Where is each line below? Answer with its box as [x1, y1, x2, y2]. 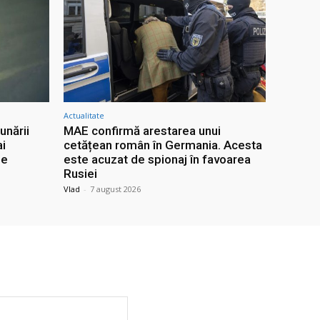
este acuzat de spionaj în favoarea [64, 152, 251, 167]
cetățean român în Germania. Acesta [64, 138, 262, 153]
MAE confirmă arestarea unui [64, 124, 221, 139]
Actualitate [64, 110, 104, 121]
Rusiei [64, 166, 97, 181]
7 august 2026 [90, 184, 141, 195]
